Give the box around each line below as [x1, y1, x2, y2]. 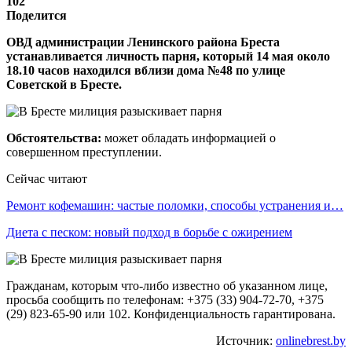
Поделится [6, 8, 67, 22]
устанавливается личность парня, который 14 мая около [6, 49, 330, 63]
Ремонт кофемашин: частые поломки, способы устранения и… [6, 198, 343, 212]
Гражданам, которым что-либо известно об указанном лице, [6, 278, 328, 292]
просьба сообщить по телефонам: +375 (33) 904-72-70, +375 [6, 292, 324, 306]
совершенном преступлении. [6, 145, 162, 159]
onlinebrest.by [276, 333, 346, 347]
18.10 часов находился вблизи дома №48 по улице [6, 63, 285, 77]
